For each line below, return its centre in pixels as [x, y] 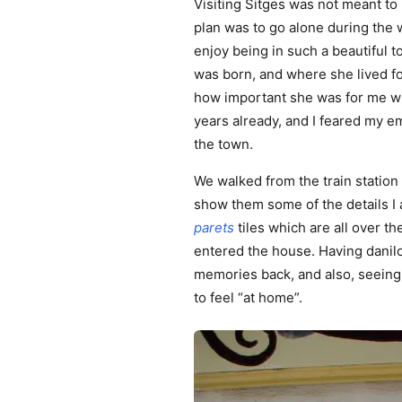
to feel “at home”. [248, 297]
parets [214, 227]
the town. [223, 144]
